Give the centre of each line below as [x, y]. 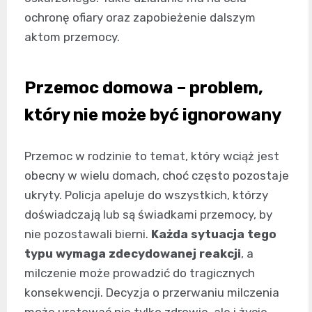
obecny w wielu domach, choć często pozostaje [157, 175]
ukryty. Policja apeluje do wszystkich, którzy [146, 195]
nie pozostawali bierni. [88, 234]
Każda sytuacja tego [214, 234]
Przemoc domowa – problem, [144, 87]
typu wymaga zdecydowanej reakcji [133, 253]
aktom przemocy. [72, 37]
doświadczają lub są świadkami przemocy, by [148, 214]
